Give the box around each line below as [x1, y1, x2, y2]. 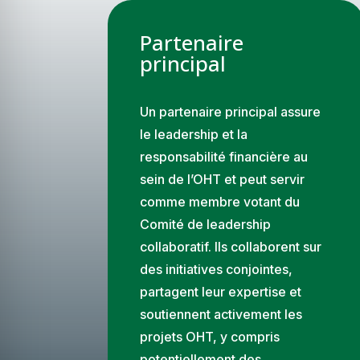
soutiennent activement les [140, 305, 303, 322]
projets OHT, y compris [140, 328, 280, 345]
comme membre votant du [140, 193, 301, 210]
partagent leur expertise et [140, 283, 302, 300]
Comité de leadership [140, 215, 272, 232]
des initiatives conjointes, [140, 260, 293, 277]
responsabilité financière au [140, 148, 309, 165]
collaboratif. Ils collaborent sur [140, 238, 322, 255]
